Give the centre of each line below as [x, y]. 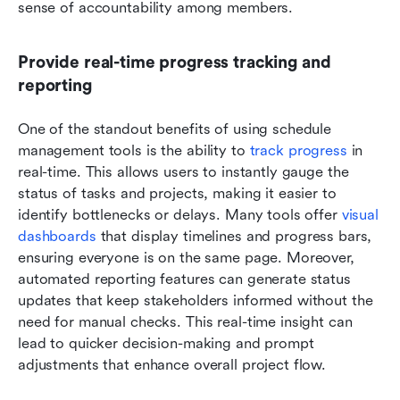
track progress [298, 150]
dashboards [57, 236]
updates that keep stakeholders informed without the [196, 300]
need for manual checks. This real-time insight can [185, 321]
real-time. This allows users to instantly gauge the [183, 171]
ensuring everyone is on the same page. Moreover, [186, 257]
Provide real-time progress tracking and [175, 62]
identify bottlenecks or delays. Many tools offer [180, 214]
